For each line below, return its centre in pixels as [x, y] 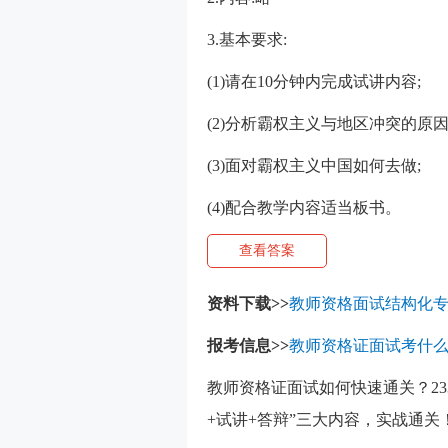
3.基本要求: [247, 39]
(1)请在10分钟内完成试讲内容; [314, 81]
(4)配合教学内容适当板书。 [304, 207]
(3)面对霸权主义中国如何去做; [314, 165]
